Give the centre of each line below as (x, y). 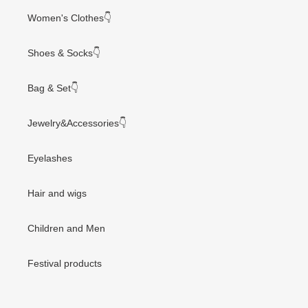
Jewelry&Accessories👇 (77, 123)
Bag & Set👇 (53, 88)
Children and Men (66, 228)
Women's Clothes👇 (69, 18)
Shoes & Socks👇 (64, 53)
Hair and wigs (57, 193)
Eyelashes (50, 158)
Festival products (65, 263)
